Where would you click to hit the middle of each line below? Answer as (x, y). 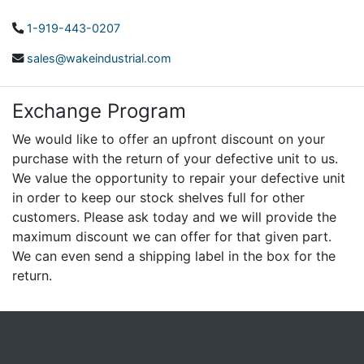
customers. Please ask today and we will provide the (174, 217)
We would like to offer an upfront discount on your (169, 139)
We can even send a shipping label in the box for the (174, 256)
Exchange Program (99, 110)
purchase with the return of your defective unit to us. (175, 158)
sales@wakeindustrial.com (99, 58)
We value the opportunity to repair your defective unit (179, 178)
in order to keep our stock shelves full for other (158, 197)
